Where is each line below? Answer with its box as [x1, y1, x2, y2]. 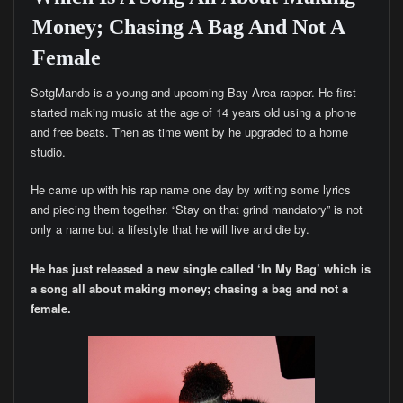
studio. [30, 142, 66, 160]
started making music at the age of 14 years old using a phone [30, 103, 356, 121]
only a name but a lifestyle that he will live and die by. [30, 220, 309, 238]
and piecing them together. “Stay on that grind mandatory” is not [30, 201, 363, 219]
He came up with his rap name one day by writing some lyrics [30, 181, 351, 199]
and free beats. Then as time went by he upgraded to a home [30, 122, 348, 140]
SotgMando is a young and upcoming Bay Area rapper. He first [30, 83, 356, 101]
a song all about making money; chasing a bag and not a [30, 280, 348, 298]
